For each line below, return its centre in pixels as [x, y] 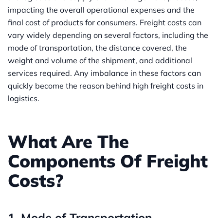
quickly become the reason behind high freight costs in [106, 86]
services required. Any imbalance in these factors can [104, 73]
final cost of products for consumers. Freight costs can [105, 23]
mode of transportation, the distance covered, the [97, 48]
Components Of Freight [108, 161]
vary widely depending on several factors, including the [108, 35]
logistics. [24, 99]
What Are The [68, 142]
